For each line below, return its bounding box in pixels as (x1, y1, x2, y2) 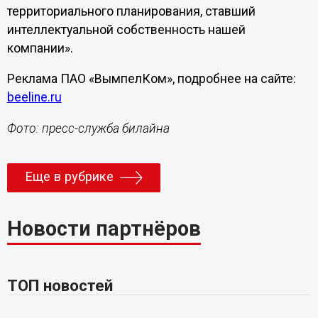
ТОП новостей (6, 275, 113, 295)
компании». (6, 40, 73, 55)
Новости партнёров (6, 216, 201, 241)
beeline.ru (6, 90, 62, 105)
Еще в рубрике (24, 169, 114, 185)
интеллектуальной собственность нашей (6, 22, 246, 37)
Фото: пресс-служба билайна (6, 121, 170, 136)
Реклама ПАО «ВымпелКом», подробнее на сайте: (6, 72, 296, 87)
